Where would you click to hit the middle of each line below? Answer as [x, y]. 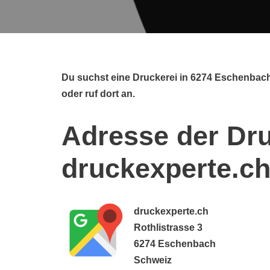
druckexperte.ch [171, 211]
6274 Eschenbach [175, 244]
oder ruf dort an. [98, 94]
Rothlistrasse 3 [168, 228]
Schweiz [153, 260]
